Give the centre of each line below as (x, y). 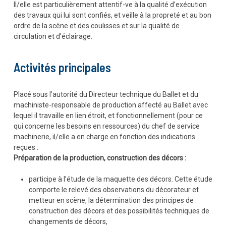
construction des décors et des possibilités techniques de (119, 211)
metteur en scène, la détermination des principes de (111, 200)
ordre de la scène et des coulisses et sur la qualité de (96, 26)
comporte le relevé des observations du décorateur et (114, 190)
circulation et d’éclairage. (53, 36)
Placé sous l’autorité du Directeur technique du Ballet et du (106, 94)
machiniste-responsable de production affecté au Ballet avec (110, 105)
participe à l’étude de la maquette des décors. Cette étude (120, 179)
